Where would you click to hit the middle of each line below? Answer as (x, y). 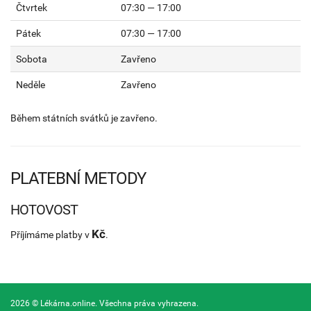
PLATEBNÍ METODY (78, 178)
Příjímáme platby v (51, 234)
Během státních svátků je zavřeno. (84, 118)
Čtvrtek (32, 7)
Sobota (32, 59)
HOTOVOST (44, 209)
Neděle (31, 84)
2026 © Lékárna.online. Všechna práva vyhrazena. (104, 303)
